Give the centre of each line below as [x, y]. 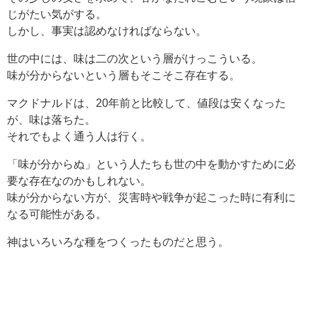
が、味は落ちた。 [51, 120]
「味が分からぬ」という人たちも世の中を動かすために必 [151, 164]
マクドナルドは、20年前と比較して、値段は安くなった [146, 103]
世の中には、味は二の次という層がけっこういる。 [135, 59]
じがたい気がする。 [57, 14]
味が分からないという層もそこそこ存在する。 [124, 75]
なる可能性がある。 [57, 214]
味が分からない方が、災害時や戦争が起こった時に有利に [151, 197]
